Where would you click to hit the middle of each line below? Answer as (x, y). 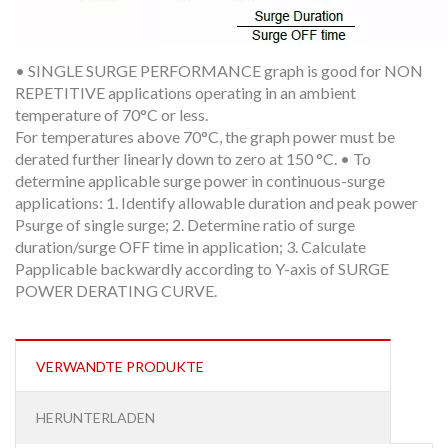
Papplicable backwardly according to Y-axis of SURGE (202, 269)
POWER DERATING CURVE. (116, 291)
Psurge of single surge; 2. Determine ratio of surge (185, 225)
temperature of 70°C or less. (111, 115)
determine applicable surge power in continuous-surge (200, 181)
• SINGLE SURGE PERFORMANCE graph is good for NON (219, 71)
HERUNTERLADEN (95, 418)
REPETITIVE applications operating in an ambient (185, 93)
